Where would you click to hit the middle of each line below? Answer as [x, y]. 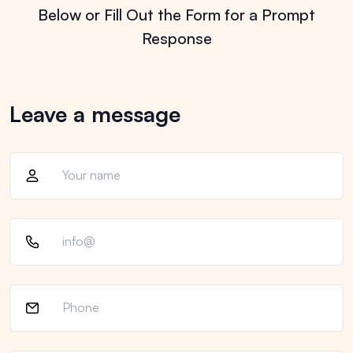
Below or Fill [82, 14]
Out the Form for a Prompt [221, 14]
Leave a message [95, 113]
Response [176, 38]
